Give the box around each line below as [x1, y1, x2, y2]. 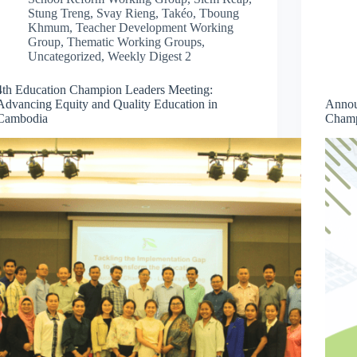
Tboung [199, 6, 240, 20]
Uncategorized [28, 49, 102, 63]
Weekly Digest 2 [108, 49, 192, 63]
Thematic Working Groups [67, 34, 202, 49]
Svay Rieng [96, 6, 156, 20]
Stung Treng [28, 6, 91, 20]
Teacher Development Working [76, 20, 234, 34]
